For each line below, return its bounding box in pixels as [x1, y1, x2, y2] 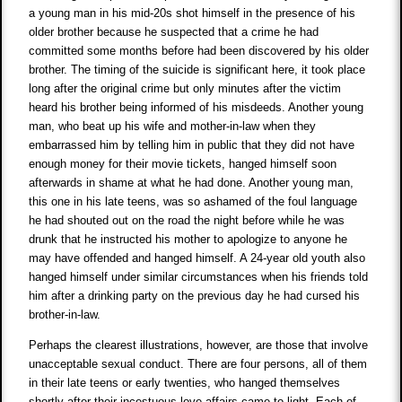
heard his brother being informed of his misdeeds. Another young [29, 100, 364, 115]
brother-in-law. [29, 308, 101, 322]
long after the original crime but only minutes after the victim [29, 82, 342, 96]
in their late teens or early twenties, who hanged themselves [29, 376, 341, 390]
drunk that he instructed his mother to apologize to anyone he [29, 232, 348, 247]
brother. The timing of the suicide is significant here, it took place [29, 63, 366, 77]
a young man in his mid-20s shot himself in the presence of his [29, 6, 356, 21]
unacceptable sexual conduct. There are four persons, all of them [29, 357, 368, 371]
